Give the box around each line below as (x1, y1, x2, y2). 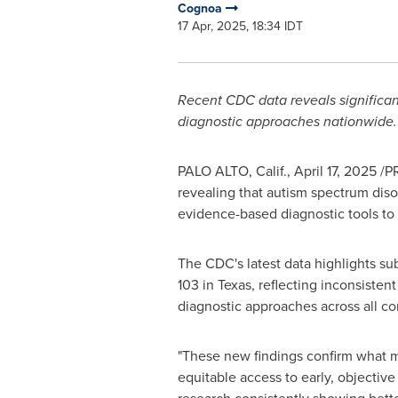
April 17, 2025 (293, 161, 377, 181)
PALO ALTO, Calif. (177, 161, 287, 181)
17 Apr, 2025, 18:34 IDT (177, 17, 303, 36)
